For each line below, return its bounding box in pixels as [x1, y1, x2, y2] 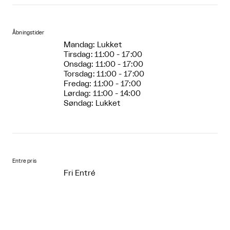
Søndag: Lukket [64, 100, 121, 107]
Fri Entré [64, 169, 95, 177]
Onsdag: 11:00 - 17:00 [64, 61, 143, 68]
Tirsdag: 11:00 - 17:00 [64, 51, 142, 59]
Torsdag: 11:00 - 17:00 [64, 70, 144, 78]
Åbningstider [12, 30, 45, 35]
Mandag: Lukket [64, 41, 122, 49]
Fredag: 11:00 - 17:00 [64, 80, 141, 88]
